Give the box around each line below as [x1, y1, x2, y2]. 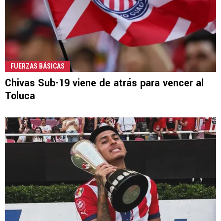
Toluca [5, 88, 35, 103]
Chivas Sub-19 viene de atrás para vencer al [5, 75, 204, 90]
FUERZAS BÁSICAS [10, 62, 65, 70]
